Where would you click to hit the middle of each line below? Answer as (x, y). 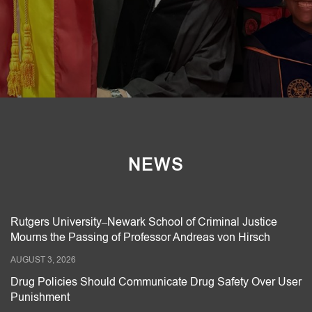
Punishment (40, 297)
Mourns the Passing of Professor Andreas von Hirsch (140, 237)
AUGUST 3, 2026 (43, 260)
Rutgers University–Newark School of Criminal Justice (144, 222)
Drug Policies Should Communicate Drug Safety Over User (156, 282)
